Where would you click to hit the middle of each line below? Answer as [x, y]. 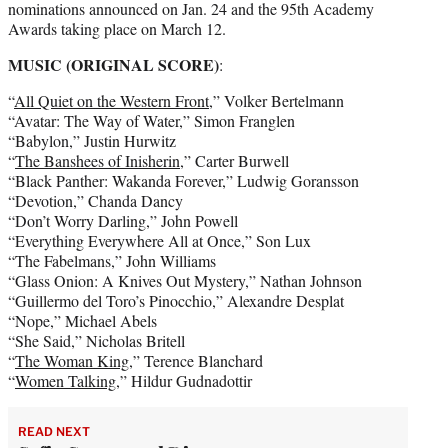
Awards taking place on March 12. [117, 28]
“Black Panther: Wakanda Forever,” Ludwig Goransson [183, 180]
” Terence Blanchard [198, 360]
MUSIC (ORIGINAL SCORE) [113, 64]
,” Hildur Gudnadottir [184, 380]
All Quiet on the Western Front [111, 100]
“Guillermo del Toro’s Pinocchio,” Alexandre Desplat [176, 300]
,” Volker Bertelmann [276, 100]
